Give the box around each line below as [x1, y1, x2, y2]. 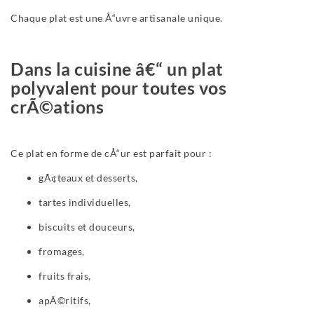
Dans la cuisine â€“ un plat [11, 58, 224, 80]
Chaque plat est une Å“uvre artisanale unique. [11, 12, 223, 25]
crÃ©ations [11, 96, 104, 118]
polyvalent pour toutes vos [11, 77, 226, 99]
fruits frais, [39, 270, 91, 282]
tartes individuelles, [39, 196, 131, 209]
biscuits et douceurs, [39, 221, 135, 233]
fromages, [39, 245, 85, 258]
